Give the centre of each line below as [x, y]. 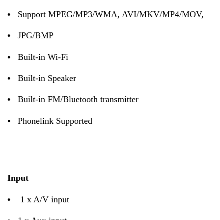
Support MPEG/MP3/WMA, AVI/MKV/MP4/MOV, [111, 14]
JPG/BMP [36, 36]
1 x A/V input [43, 199]
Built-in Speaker [47, 78]
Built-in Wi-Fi [43, 57]
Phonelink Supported [55, 121]
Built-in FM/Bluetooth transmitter [78, 99]
